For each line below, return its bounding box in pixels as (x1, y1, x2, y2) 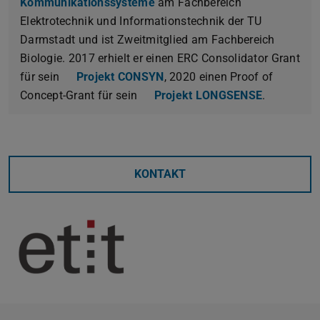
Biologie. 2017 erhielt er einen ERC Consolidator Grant (20, 51, 300, 66)
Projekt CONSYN (76, 70, 164, 84)
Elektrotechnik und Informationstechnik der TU (20, 14, 262, 29)
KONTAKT (134, 167, 186, 181)
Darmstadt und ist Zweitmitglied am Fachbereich (20, 33, 275, 47)
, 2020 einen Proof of (164, 70, 274, 84)
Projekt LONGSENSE (154, 89, 263, 103)
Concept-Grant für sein (20, 89, 141, 103)
